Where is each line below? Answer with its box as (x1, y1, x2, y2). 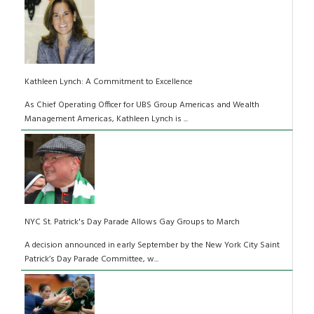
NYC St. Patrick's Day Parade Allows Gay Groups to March (25, 215, 240, 230)
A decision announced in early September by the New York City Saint (25, 238, 280, 253)
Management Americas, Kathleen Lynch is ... (25, 112, 188, 127)
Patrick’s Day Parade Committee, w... (25, 252, 158, 267)
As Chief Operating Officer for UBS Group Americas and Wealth (25, 98, 259, 113)
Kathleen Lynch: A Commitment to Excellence (25, 75, 193, 90)
